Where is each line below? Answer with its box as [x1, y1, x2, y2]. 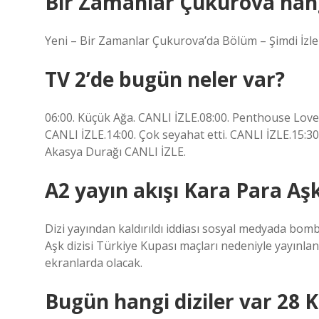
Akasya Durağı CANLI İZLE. [45, 144, 186, 159]
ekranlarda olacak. [45, 255, 142, 271]
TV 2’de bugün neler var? [45, 66, 285, 93]
